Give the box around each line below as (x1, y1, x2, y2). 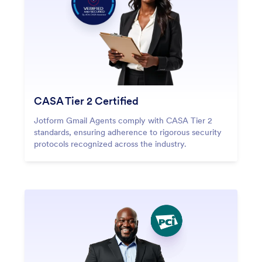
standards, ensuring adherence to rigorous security (34, 127, 222, 138)
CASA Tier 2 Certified (34, 94, 139, 108)
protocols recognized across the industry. (34, 139, 187, 150)
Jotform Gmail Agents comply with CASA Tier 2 (34, 115, 212, 126)
